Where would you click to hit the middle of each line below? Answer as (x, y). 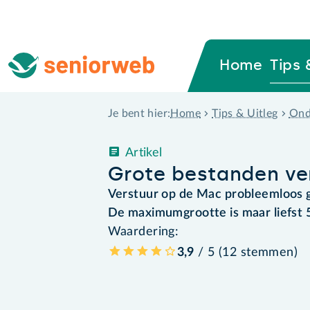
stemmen (267, 252)
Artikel (144, 153)
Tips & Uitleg (245, 113)
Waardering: (143, 231)
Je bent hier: (139, 114)
